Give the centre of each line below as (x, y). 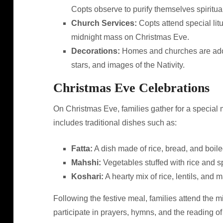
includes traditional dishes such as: (115, 123)
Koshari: (87, 176)
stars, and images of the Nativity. (128, 65)
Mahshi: (86, 163)
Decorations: (95, 51)
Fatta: (82, 149)
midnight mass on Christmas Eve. (130, 37)
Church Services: (104, 23)
